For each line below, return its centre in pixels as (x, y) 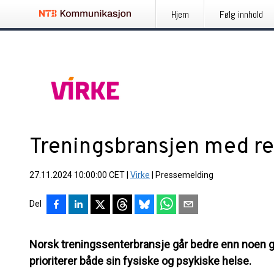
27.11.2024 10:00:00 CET (77, 175)
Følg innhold (241, 14)
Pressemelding (184, 175)
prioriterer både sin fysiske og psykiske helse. (140, 261)
